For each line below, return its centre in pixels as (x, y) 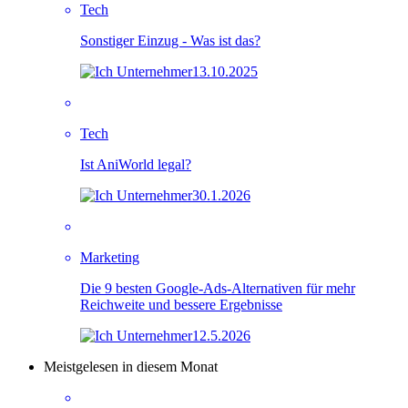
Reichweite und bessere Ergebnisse (181, 304)
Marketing (110, 257)
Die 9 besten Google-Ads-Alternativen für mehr (218, 288)
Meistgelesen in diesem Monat (131, 366)
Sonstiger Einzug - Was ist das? (170, 40)
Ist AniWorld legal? (136, 164)
